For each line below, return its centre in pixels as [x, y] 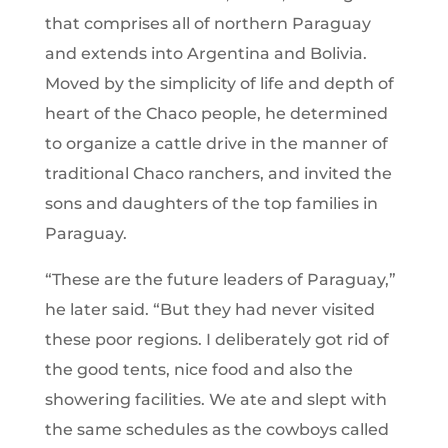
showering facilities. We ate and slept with [215, 399]
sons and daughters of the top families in [211, 203]
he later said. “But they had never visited [209, 309]
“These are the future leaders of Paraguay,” [220, 279]
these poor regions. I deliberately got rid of [216, 339]
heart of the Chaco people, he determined [216, 113]
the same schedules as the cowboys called [216, 429]
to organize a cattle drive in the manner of [216, 143]
